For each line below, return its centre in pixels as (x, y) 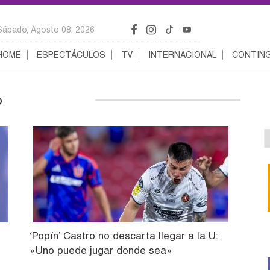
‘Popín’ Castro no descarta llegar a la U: (124, 235)
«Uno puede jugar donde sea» (101, 250)
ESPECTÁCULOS (71, 55)
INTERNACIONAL (182, 55)
